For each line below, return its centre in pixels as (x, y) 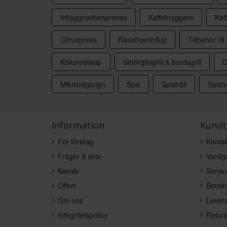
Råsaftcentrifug (142, 40)
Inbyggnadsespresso (94, 17)
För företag (76, 142)
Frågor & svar (80, 156)
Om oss (70, 200)
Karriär (69, 171)
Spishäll (174, 84)
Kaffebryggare (171, 17)
